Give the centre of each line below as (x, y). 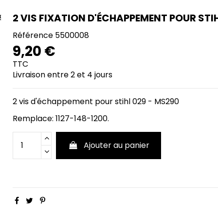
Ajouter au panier (116, 145)
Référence (33, 35)
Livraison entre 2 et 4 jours (62, 74)
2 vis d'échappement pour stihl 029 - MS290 (96, 101)
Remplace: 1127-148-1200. (61, 118)
